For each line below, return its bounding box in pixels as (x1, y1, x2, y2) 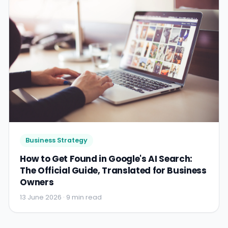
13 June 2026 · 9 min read (20, 192, 102, 202)
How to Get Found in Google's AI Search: (20, 153, 192, 165)
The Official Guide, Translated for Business (20, 164, 207, 177)
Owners (20, 176, 54, 189)
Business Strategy (25, 136, 88, 145)
